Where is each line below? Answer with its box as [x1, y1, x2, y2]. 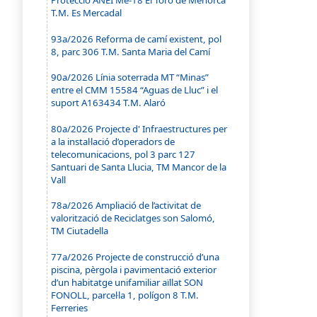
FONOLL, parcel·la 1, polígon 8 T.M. [51, 288, 200, 301]
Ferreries [51, 301, 88, 314]
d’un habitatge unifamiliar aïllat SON [51, 275, 204, 289]
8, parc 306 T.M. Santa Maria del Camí [51, 45, 211, 58]
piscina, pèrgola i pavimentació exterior [51, 263, 217, 276]
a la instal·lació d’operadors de [51, 134, 175, 148]
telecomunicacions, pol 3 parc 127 [51, 147, 196, 161]
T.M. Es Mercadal [51, 6, 122, 20]
